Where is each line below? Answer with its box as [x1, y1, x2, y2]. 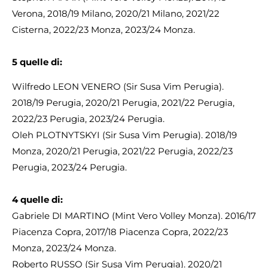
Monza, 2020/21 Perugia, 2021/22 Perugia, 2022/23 [12, 145, 233, 157]
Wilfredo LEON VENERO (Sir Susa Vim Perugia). [12, 81, 224, 93]
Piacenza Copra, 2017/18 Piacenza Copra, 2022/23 [12, 226, 228, 238]
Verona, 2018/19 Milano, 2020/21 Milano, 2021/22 [12, 7, 220, 19]
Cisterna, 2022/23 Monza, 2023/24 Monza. [12, 23, 195, 35]
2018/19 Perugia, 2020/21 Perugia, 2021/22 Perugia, [12, 97, 234, 109]
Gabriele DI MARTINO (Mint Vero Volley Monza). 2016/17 [12, 210, 256, 222]
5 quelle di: [12, 56, 62, 68]
